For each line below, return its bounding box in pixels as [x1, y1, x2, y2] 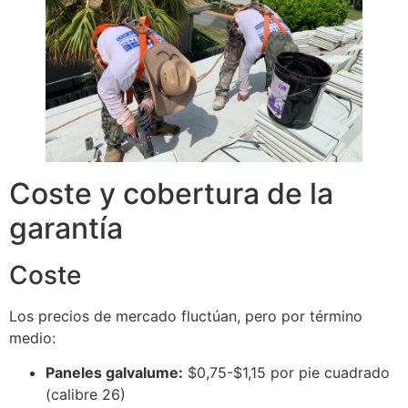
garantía [9, 209, 123, 246]
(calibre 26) [46, 385, 126, 404]
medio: [9, 328, 56, 347]
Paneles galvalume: [46, 363, 183, 382]
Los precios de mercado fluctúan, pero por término [9, 306, 362, 325]
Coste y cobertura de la [9, 175, 333, 211]
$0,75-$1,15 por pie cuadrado [183, 363, 390, 382]
